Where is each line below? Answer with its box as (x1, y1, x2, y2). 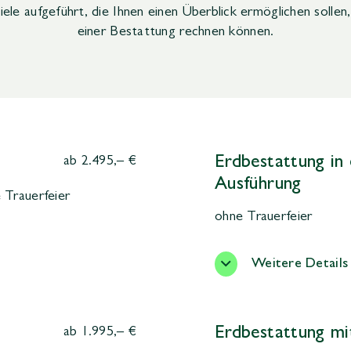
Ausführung (215, 175, 302, 195)
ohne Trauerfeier (215, 210, 313, 225)
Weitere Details (251, 257, 349, 272)
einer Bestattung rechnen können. (77, 25, 274, 40)
